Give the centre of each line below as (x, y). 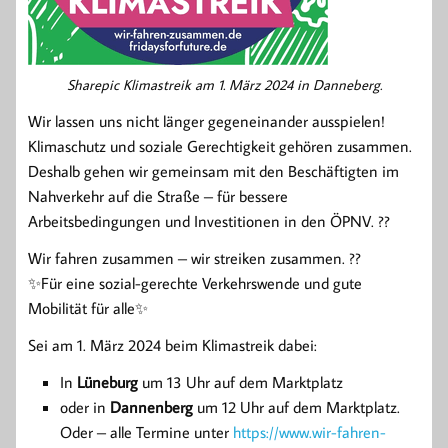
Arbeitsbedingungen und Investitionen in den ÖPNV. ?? (209, 220)
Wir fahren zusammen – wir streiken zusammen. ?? (194, 257)
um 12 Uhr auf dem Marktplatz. (296, 406)
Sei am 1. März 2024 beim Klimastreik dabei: (172, 344)
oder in (85, 406)
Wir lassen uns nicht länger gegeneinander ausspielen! (206, 120)
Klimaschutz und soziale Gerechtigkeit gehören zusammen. (220, 145)
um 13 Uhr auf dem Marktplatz (240, 381)
